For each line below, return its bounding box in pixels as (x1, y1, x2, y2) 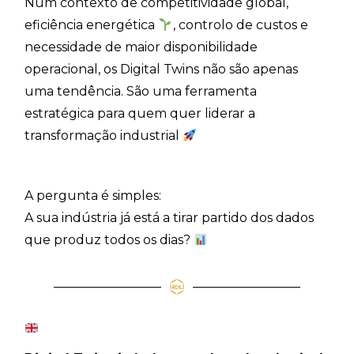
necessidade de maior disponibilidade (24, 40, 258, 55)
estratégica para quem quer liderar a (24, 106, 256, 122)
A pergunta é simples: (24, 188, 162, 204)
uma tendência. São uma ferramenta (24, 84, 258, 100)
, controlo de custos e (172, 17, 308, 33)
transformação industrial (24, 128, 183, 144)
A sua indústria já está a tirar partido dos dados (24, 210, 314, 226)
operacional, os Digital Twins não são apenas (24, 62, 299, 77)
